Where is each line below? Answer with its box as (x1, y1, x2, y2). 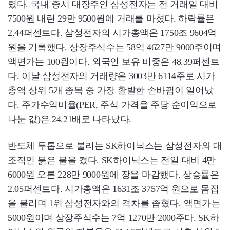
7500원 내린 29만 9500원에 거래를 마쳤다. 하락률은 (8, 13, 215, 24)
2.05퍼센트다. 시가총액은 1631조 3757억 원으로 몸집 (8, 184, 219, 195)
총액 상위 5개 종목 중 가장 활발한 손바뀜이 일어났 (8, 85, 214, 96)
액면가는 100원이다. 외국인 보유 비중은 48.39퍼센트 (8, 56, 220, 67)
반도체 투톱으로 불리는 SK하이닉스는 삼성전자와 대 (8, 141, 222, 151)
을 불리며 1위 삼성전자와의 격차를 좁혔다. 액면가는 (8, 198, 220, 209)
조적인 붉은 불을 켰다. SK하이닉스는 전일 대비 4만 (8, 155, 216, 166)
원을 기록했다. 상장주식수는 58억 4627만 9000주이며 (8, 42, 222, 53)
